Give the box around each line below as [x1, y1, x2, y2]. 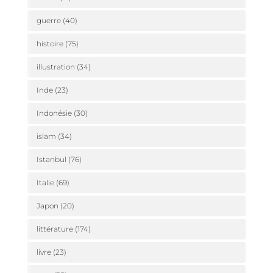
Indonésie [36, 108, 72, 118]
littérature [36, 224, 73, 234]
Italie [36, 178, 54, 188]
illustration [36, 62, 75, 72]
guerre [36, 16, 61, 26]
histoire [36, 39, 63, 49]
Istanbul [36, 155, 66, 165]
